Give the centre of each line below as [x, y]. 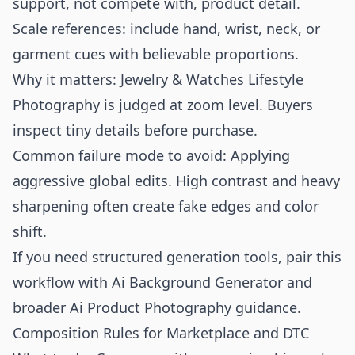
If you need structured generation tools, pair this [177, 257]
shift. [30, 231]
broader [41, 307]
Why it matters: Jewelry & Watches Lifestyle [158, 79]
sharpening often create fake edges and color [166, 206]
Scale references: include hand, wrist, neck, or [166, 29]
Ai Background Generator [197, 282]
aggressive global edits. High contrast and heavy [176, 181]
